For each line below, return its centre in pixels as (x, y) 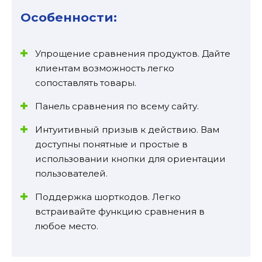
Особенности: (69, 18)
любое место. (67, 226)
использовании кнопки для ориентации (130, 159)
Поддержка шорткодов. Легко (108, 197)
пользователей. (71, 174)
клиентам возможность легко (105, 68)
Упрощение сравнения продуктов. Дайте (133, 54)
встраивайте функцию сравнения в (120, 212)
